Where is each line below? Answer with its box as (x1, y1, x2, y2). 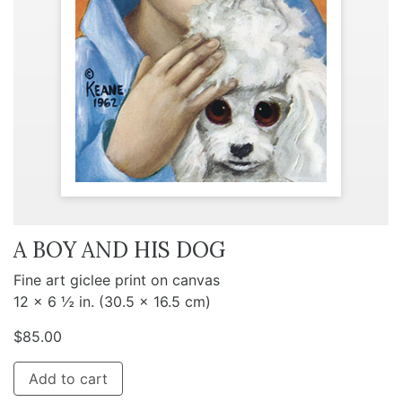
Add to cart (29, 369, 108, 388)
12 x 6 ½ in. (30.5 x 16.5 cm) (13, 292, 211, 310)
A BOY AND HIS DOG (13, 235, 225, 264)
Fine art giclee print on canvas (13, 270, 220, 289)
